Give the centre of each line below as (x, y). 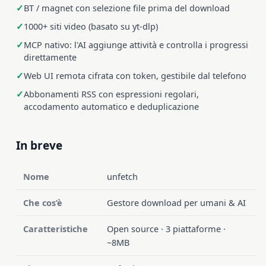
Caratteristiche (55, 228)
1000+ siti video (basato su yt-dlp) (91, 26)
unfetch (122, 176)
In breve (39, 145)
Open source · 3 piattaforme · (166, 228)
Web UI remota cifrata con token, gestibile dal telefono (135, 75)
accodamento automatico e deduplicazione (111, 106)
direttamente (50, 57)
